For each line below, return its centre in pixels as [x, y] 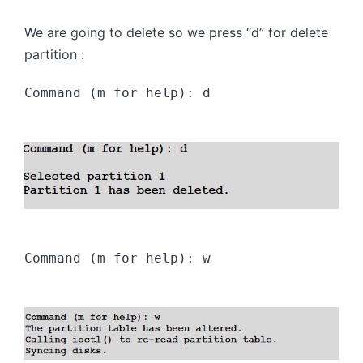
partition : [54, 55]
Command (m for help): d [117, 93]
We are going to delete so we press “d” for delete [176, 33]
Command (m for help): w [117, 258]
